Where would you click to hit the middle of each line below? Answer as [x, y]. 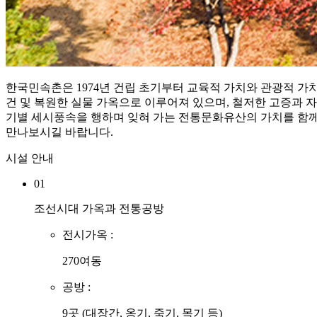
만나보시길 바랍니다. [59, 132]
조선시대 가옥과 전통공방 [99, 209]
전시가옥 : [88, 235]
